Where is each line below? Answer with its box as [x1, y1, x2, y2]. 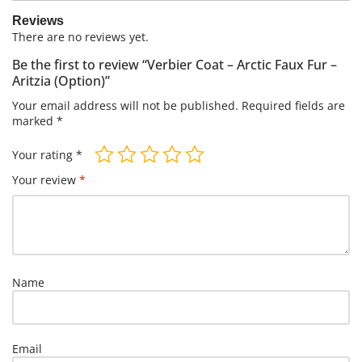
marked [12, 113, 57, 128]
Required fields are [242, 98, 345, 113]
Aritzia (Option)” [12, 72, 110, 90]
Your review [12, 172, 79, 187]
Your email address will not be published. [12, 98, 238, 113]
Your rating [12, 146, 76, 162]
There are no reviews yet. [12, 29, 149, 44]
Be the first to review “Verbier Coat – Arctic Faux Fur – [12, 56, 337, 74]
